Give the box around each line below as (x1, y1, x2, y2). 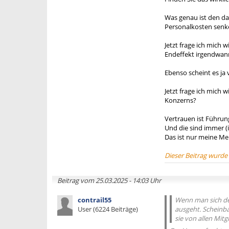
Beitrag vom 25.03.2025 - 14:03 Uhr (57, 176, 161, 185)
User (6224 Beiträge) (78, 204, 138, 214)
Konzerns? (165, 96, 196, 105)
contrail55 (78, 195, 111, 204)
